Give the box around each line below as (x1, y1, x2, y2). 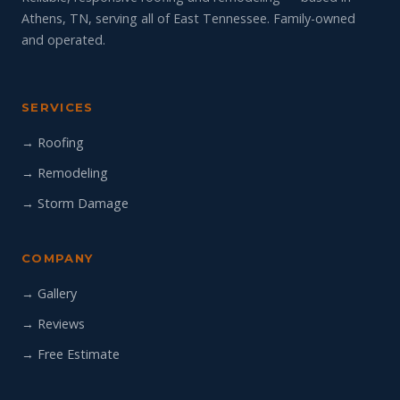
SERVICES (21, 100, 94, 114)
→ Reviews (21, 315, 85, 332)
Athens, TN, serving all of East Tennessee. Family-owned (21, 10, 355, 27)
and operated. (21, 31, 105, 48)
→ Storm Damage (21, 195, 129, 212)
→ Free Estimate (21, 346, 120, 362)
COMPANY (21, 251, 94, 265)
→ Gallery (21, 285, 77, 302)
